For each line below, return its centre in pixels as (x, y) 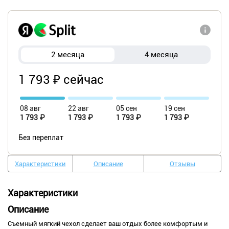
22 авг (78, 109)
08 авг (30, 109)
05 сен (127, 109)
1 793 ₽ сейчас (61, 80)
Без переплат (41, 138)
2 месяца (68, 55)
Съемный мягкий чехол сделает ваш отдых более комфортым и (108, 224)
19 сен (175, 109)
